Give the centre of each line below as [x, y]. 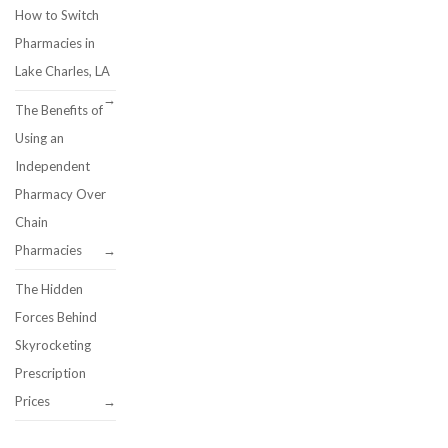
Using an [39, 138]
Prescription [50, 373]
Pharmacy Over [60, 194]
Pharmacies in [55, 43]
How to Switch [57, 15]
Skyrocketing [53, 345]
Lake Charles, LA [62, 71]
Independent [52, 166]
